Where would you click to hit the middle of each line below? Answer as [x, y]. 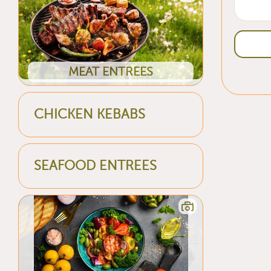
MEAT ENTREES [110, 71]
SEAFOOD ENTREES [96, 166]
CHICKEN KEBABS [90, 115]
